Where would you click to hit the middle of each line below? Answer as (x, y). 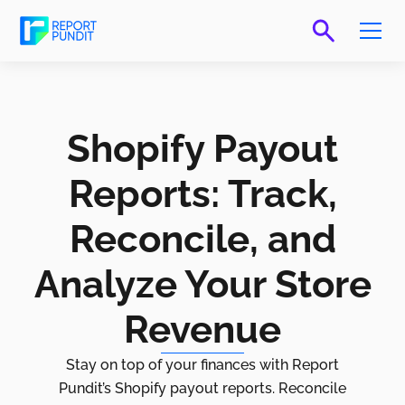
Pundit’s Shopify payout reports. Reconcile (202, 389)
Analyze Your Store (202, 285)
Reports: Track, (202, 194)
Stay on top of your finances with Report (202, 365)
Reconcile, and (202, 240)
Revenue (202, 330)
